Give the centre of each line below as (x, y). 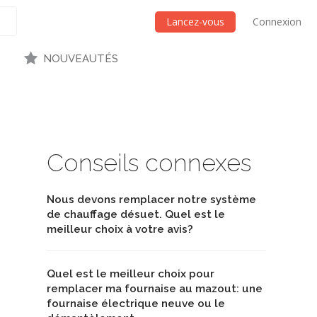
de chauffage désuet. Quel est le (136, 215)
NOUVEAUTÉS (80, 59)
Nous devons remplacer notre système (151, 200)
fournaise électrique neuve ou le (136, 303)
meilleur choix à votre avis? (120, 230)
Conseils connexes (149, 162)
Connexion (277, 22)
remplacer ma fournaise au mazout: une (155, 288)
